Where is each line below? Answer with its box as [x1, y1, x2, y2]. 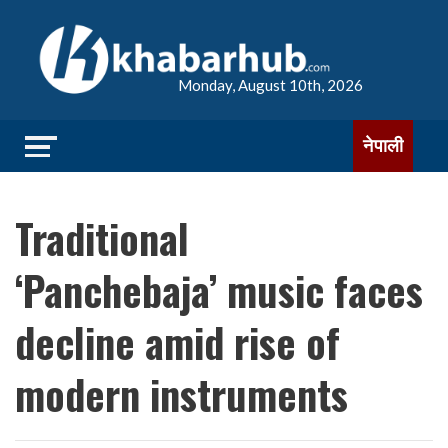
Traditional [15, 208, 189, 268]
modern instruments [15, 364, 348, 424]
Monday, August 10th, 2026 [178, 76, 363, 94]
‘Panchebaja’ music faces [15, 260, 423, 320]
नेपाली [363, 135, 403, 156]
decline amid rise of [15, 312, 340, 372]
